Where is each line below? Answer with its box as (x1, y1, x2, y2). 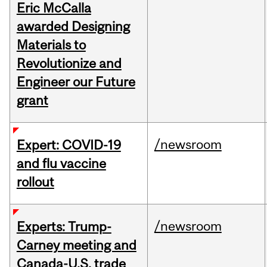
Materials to (16, 37, 86, 53)
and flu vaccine (16, 156, 106, 172)
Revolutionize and (16, 55, 122, 72)
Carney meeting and (16, 237, 136, 253)
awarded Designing (16, 18, 130, 35)
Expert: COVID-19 (16, 137, 121, 153)
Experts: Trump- (16, 219, 111, 235)
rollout (16, 174, 54, 190)
